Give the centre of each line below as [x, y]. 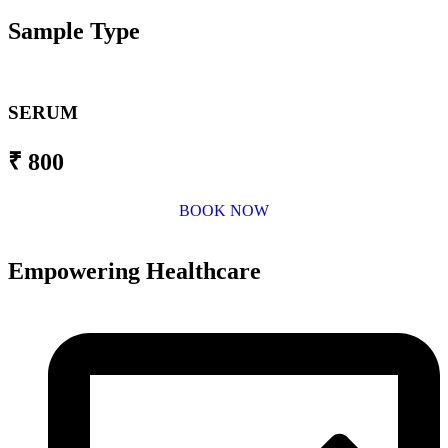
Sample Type [74, 31]
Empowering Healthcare [134, 270]
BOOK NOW [224, 210]
